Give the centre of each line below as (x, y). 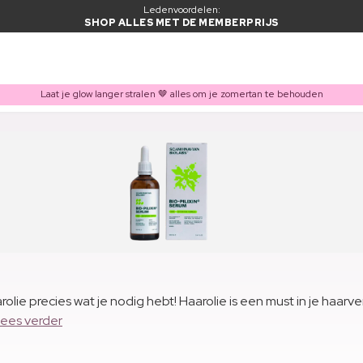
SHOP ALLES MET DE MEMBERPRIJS (181, 23)
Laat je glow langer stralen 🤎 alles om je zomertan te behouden (181, 94)
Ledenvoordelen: (181, 10)
